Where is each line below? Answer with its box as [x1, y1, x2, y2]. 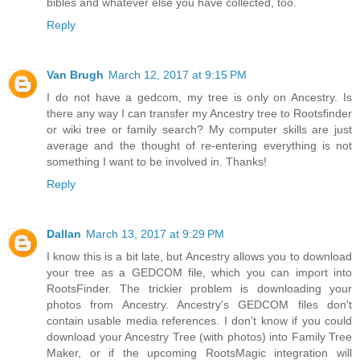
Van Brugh [47, 68, 104, 82]
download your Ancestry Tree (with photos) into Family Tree [47, 330, 352, 344]
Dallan [47, 227, 81, 241]
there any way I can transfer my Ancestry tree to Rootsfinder [47, 107, 352, 121]
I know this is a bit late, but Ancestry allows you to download [47, 250, 352, 264]
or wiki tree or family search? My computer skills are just [47, 123, 352, 137]
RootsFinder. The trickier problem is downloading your [47, 282, 352, 296]
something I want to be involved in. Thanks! [47, 155, 267, 169]
